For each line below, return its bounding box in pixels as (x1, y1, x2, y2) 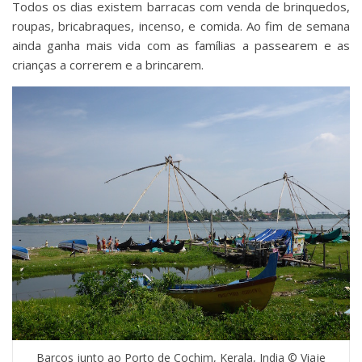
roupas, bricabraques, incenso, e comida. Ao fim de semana (12, 17, 350, 34)
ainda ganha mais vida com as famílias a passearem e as (12, 36, 350, 53)
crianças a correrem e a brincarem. (12, 56, 204, 73)
